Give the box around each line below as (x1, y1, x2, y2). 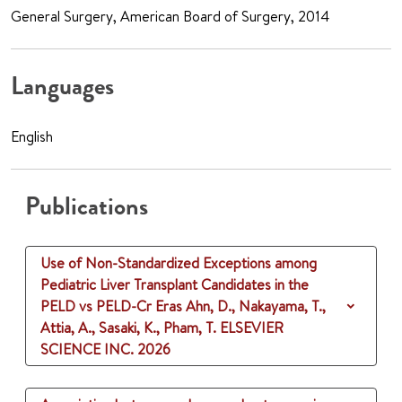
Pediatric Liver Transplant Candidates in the (40, 275, 309, 295)
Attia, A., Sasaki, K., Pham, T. (40, 318, 216, 338)
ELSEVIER (220, 318, 284, 338)
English (11, 127, 53, 147)
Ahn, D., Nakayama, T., (186, 296, 326, 317)
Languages (11, 70, 114, 103)
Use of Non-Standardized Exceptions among (40, 253, 317, 274)
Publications (25, 190, 148, 223)
